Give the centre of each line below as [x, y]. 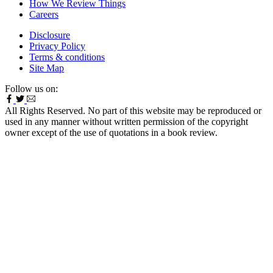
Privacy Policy [57, 46]
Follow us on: [31, 88]
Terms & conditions [67, 57]
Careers [44, 14]
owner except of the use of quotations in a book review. [111, 132]
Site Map [47, 68]
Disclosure [50, 35]
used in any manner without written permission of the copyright [126, 121]
